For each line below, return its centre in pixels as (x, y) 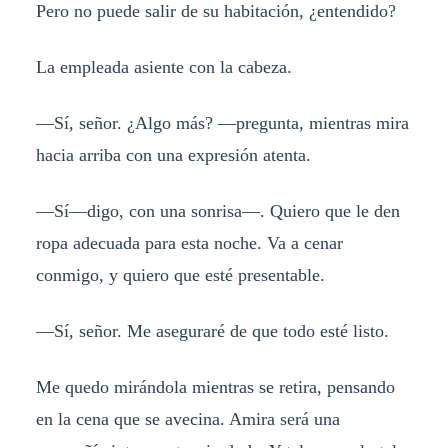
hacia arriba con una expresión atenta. (173, 155)
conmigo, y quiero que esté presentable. (180, 275)
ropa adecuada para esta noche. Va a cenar (189, 243)
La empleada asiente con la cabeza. (163, 67)
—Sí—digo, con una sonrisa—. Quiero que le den (217, 211)
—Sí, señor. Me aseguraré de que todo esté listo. (212, 330)
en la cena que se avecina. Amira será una (187, 418)
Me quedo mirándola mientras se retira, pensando (215, 386)
